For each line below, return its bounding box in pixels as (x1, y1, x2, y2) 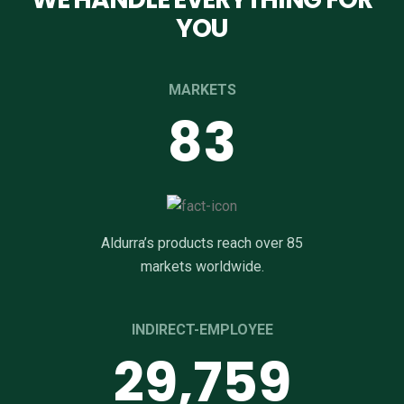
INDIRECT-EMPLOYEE (131, 321, 273, 339)
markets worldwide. (140, 258, 264, 276)
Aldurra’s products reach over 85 (101, 234, 303, 252)
